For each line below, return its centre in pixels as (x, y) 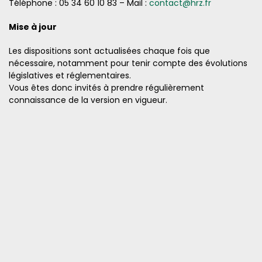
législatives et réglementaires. (70, 75)
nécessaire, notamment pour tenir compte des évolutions (128, 63)
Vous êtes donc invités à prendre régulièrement (106, 88)
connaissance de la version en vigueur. (88, 100)
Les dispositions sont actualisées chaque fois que (109, 51)
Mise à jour (33, 27)
